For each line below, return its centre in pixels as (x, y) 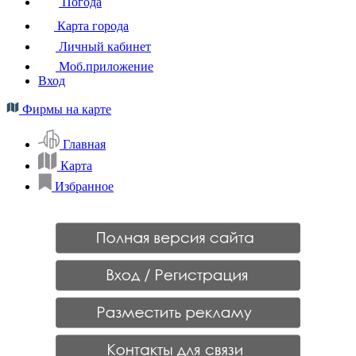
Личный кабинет (103, 46)
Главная (84, 144)
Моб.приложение (104, 66)
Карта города (91, 25)
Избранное (84, 186)
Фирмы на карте (65, 109)
